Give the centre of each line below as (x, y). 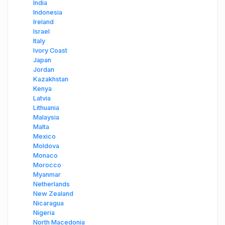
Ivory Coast (50, 51)
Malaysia (46, 118)
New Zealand (53, 194)
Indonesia (48, 13)
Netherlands (51, 184)
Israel (41, 32)
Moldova (46, 146)
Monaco (45, 156)
